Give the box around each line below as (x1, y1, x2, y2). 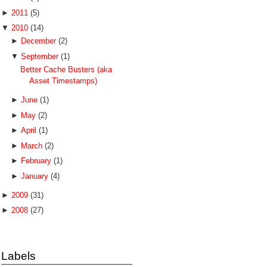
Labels (1, 249, 36, 262)
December (20, 36, 58, 46)
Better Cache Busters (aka (20, 65, 113, 74)
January (20, 171, 51, 181)
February (20, 156, 54, 165)
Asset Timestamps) (29, 76, 98, 85)
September (20, 51, 61, 61)
